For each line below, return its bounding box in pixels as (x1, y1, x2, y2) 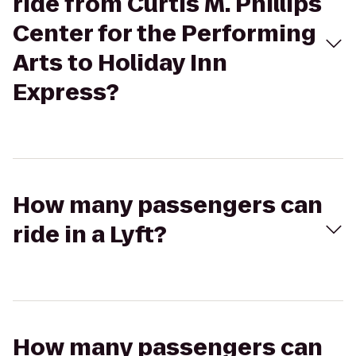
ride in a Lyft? (13, 219, 167, 250)
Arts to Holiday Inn (13, 48, 227, 79)
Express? (13, 77, 119, 108)
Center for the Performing (13, 18, 316, 49)
